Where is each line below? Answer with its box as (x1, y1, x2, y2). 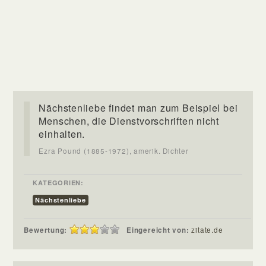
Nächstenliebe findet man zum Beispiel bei (39, 100, 238, 115)
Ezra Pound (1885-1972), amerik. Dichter (39, 145, 189, 156)
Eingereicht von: (126, 224, 192, 235)
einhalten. (39, 126, 85, 141)
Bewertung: (24, 224, 68, 235)
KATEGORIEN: (33, 178, 84, 187)
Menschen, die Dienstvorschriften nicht (39, 113, 220, 128)
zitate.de (191, 224, 223, 235)
